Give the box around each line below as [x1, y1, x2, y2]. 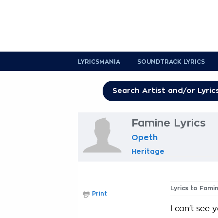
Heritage [131, 148, 164, 155]
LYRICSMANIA [78, 59, 120, 65]
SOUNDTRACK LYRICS [137, 59, 205, 65]
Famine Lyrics [131, 118, 206, 128]
